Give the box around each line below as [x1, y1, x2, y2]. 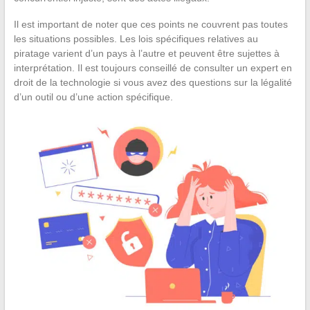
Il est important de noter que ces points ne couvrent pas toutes [13, 19, 288, 30]
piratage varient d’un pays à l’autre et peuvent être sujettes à [13, 48, 280, 60]
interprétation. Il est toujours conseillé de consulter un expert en [13, 62, 292, 74]
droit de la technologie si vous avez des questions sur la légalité [13, 77, 292, 89]
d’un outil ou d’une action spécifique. [13, 91, 173, 103]
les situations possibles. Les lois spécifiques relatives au [13, 33, 258, 45]
